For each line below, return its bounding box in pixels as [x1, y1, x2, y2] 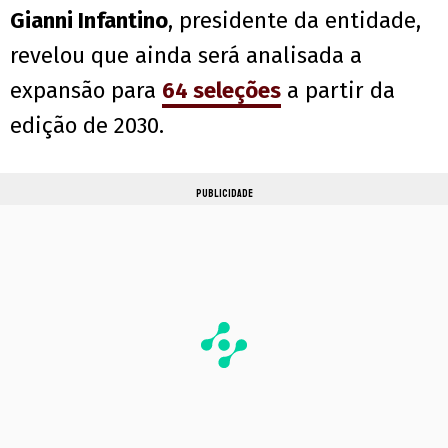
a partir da [281, 77, 395, 105]
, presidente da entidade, [168, 7, 421, 35]
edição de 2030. [10, 112, 164, 140]
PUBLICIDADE [195, 187, 253, 201]
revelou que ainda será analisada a [10, 42, 362, 70]
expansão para [10, 77, 162, 105]
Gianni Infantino [10, 7, 168, 35]
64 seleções [162, 77, 281, 105]
